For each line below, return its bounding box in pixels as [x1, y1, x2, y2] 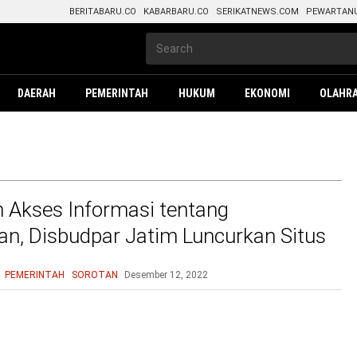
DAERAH [18, 87, 56, 100]
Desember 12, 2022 [124, 269, 208, 281]
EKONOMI [244, 87, 290, 100]
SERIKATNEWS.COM [216, 6, 299, 17]
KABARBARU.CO [143, 6, 209, 17]
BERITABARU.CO [69, 6, 136, 17]
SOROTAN [72, 269, 118, 281]
